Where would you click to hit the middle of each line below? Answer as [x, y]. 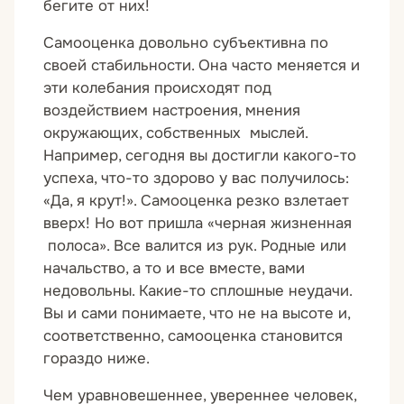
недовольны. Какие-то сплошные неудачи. [197, 290]
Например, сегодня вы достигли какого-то [200, 155]
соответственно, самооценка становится [193, 335]
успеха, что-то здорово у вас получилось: [196, 178]
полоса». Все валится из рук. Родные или [195, 245]
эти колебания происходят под [157, 87]
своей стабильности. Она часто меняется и [202, 65]
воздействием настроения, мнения [172, 110]
